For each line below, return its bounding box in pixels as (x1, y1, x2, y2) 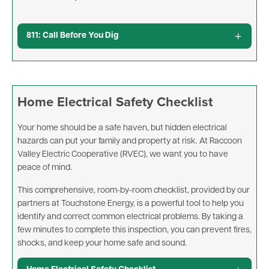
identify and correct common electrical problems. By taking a (17, 213, 243, 222)
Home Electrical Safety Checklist (17, 92, 213, 112)
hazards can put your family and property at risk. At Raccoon (17, 137, 242, 147)
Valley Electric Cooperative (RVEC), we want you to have (17, 150, 228, 160)
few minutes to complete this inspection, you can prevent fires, (17, 226, 252, 235)
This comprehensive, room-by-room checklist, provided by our (17, 186, 250, 196)
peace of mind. (17, 163, 72, 173)
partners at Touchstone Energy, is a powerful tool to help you (17, 199, 244, 209)
